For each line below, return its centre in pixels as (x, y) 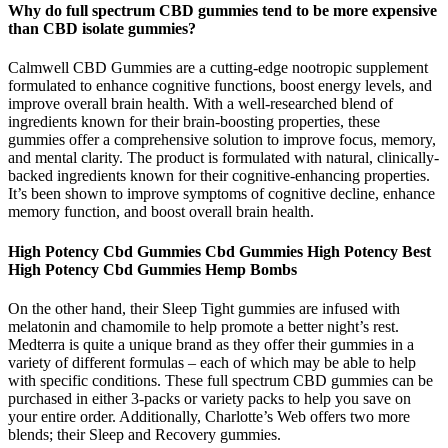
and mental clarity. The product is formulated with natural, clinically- (223, 158)
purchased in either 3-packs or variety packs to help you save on (209, 398)
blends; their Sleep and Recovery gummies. (144, 434)
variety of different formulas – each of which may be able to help (212, 362)
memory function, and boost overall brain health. (161, 212)
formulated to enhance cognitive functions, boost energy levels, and (220, 86)
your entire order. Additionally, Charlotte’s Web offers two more (209, 416)
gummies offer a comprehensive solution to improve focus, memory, (222, 140)
